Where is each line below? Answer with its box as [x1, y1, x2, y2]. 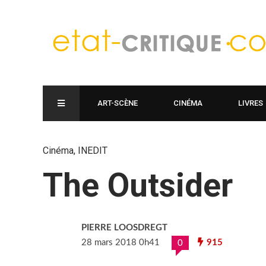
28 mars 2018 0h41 [81, 238, 160, 247]
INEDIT [78, 145, 107, 156]
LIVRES [238, 99, 263, 107]
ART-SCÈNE [97, 99, 138, 107]
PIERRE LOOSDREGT [81, 223, 167, 232]
